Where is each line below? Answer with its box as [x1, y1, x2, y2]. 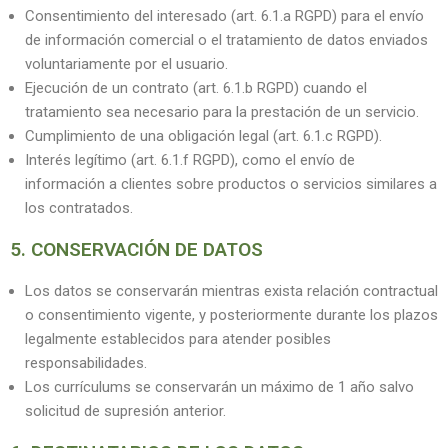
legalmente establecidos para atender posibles [25, 330, 331, 348]
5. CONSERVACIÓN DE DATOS [10, 238, 263, 261]
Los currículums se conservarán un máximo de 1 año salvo [25, 378, 414, 396]
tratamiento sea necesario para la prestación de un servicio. [25, 103, 419, 121]
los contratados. [25, 199, 133, 217]
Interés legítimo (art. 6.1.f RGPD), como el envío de [25, 151, 355, 169]
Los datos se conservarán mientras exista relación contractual [25, 282, 438, 300]
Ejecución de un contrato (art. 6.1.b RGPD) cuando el [25, 79, 367, 97]
